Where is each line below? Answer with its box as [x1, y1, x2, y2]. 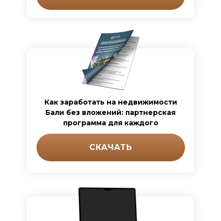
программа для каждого [63, 118, 158, 127]
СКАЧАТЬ [89, 143, 132, 152]
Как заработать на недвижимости [44, 98, 177, 107]
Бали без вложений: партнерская [45, 108, 176, 117]
